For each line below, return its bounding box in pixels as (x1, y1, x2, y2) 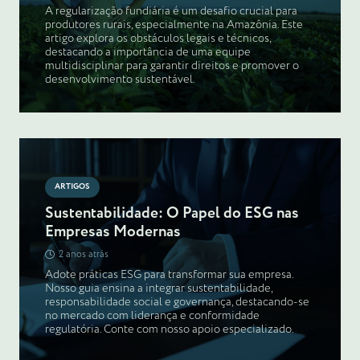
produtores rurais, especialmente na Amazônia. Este (45, 16, 303, 35)
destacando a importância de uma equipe (45, 43, 251, 62)
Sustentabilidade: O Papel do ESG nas (45, 202, 299, 226)
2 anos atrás (58, 247, 108, 262)
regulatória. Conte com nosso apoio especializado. (45, 321, 294, 339)
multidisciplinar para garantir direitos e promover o (45, 57, 299, 76)
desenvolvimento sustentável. (45, 71, 195, 89)
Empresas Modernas (45, 220, 181, 244)
